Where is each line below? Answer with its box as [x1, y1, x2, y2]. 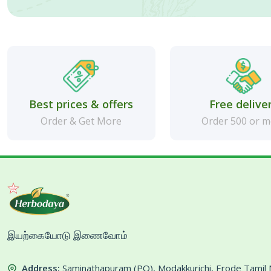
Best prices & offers [29, 97, 134, 111]
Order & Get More [41, 114, 122, 128]
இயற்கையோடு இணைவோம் [7, 228, 128, 242]
